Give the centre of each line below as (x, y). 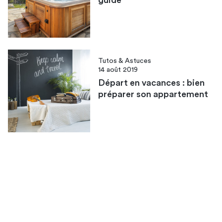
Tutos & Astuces (125, 61)
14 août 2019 (118, 70)
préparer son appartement (153, 94)
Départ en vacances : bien (152, 83)
